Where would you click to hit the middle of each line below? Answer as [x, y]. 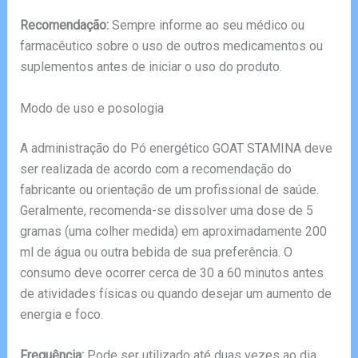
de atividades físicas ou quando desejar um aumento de [175, 293]
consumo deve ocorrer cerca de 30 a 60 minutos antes [171, 272]
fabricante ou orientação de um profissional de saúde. [169, 189]
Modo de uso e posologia [91, 108]
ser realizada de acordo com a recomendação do [155, 169]
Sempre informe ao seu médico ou [206, 26]
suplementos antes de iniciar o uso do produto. [151, 67]
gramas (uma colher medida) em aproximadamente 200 [173, 231]
